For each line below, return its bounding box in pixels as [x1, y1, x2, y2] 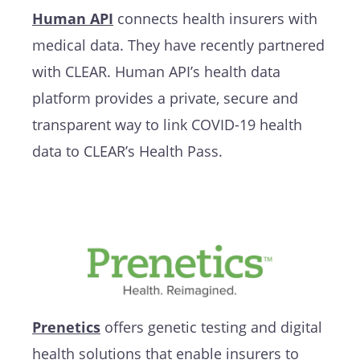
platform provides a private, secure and [32, 88, 298, 108]
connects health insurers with [113, 8, 317, 28]
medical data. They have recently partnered [32, 35, 325, 55]
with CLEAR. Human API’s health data [32, 61, 280, 81]
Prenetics [32, 317, 100, 337]
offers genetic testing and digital [100, 317, 322, 337]
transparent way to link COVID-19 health [32, 114, 302, 134]
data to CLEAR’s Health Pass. [32, 141, 223, 161]
